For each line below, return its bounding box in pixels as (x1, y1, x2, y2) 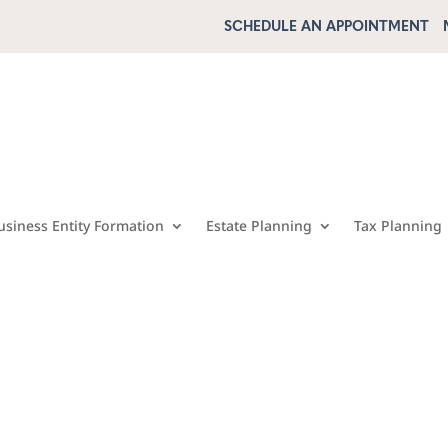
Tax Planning (353, 216, 442, 236)
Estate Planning (205, 216, 312, 236)
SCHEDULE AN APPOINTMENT (223, 18, 429, 35)
